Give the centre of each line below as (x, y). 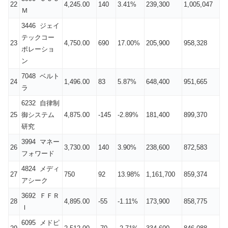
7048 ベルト (40, 76)
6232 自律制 (40, 103)
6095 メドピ (40, 223)
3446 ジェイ (40, 26)
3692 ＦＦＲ (40, 196)
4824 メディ (40, 169)
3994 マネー (40, 142)
